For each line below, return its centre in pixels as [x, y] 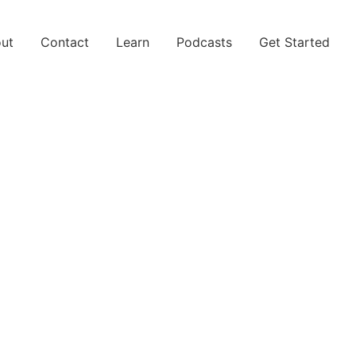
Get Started [294, 42]
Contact [65, 42]
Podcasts [204, 42]
